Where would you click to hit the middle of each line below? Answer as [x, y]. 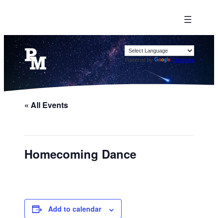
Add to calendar [75, 209]
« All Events [46, 105]
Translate [183, 60]
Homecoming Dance [81, 154]
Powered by [139, 60]
